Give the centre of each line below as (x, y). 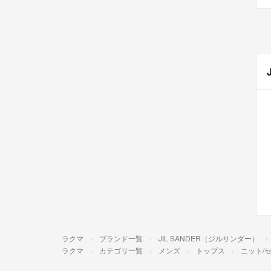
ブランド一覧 (121, 238)
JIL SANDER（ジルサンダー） (209, 238)
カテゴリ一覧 (121, 250)
